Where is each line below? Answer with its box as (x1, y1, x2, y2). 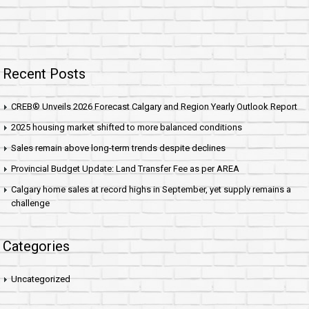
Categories (3, 237, 70, 255)
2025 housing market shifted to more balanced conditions (11, 121, 242, 132)
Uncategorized (11, 273, 70, 284)
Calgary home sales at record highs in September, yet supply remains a (11, 183, 291, 195)
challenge (11, 197, 50, 208)
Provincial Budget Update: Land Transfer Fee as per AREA (11, 163, 239, 174)
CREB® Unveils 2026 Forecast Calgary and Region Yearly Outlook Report (11, 101, 297, 112)
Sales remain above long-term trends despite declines (11, 142, 226, 153)
